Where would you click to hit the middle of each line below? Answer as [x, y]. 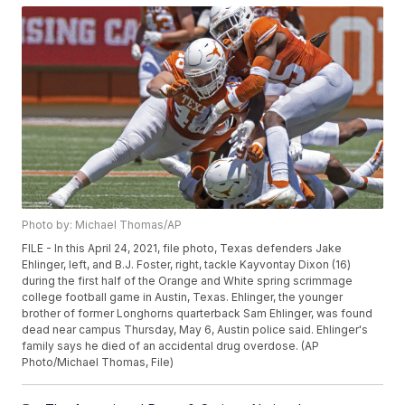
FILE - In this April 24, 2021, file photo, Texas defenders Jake [182, 249]
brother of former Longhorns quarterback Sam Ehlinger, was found [198, 314]
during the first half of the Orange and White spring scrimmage [188, 281]
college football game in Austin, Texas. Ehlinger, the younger [183, 297]
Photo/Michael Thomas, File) [98, 363]
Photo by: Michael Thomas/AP [102, 225]
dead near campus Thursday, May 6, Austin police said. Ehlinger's [195, 330]
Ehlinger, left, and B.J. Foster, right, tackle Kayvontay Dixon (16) [187, 265]
